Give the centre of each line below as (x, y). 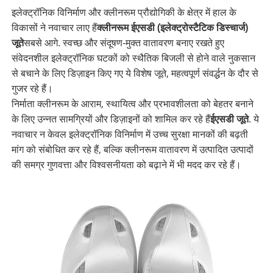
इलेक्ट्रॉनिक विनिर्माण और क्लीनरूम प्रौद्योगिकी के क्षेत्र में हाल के (124, 12)
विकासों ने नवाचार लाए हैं (54, 28)
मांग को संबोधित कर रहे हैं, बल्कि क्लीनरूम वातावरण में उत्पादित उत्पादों (132, 150)
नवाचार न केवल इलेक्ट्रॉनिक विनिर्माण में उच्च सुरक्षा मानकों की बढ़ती (129, 134)
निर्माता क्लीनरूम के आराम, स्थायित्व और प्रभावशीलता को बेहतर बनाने (132, 104)
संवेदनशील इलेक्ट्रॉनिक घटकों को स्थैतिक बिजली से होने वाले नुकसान (133, 58)
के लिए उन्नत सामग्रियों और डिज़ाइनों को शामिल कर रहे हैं (111, 119)
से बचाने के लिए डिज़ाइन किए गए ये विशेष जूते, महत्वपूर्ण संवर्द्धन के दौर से (135, 73)
